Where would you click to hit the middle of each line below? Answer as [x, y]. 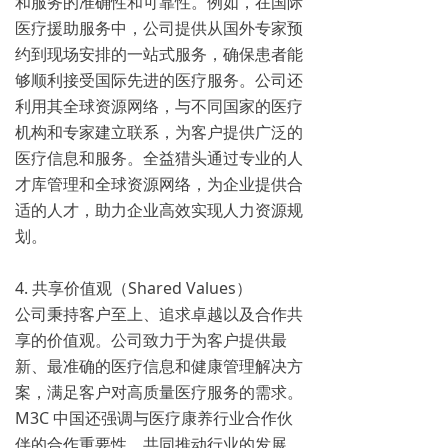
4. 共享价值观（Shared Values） [133, 288]
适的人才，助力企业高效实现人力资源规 [159, 210]
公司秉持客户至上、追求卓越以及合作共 [159, 314]
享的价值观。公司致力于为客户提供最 [151, 340]
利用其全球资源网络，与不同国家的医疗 [159, 106]
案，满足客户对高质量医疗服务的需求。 [159, 392]
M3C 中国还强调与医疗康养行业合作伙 [154, 418]
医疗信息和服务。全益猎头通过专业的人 [159, 158]
